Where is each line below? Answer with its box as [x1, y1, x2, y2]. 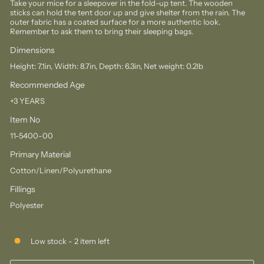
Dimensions [10, 45, 55, 55]
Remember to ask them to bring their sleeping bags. [10, 27, 193, 36]
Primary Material [10, 149, 71, 160]
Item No [10, 114, 40, 125]
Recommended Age [10, 80, 85, 90]
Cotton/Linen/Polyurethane [10, 166, 111, 175]
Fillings [10, 184, 35, 194]
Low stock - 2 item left [31, 236, 110, 246]
